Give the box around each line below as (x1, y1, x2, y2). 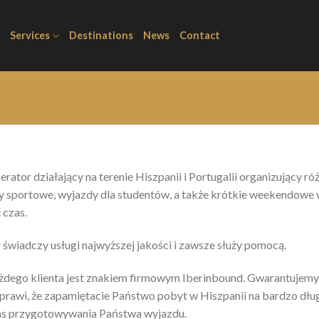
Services (10, 29, 50, 41)
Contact (179, 29, 221, 41)
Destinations (69, 29, 134, 41)
